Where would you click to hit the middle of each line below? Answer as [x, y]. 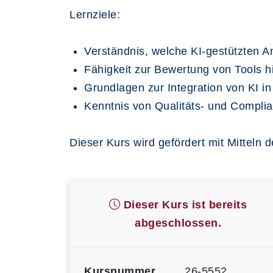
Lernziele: [95, 15]
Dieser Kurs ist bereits [184, 205]
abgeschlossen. [178, 223]
